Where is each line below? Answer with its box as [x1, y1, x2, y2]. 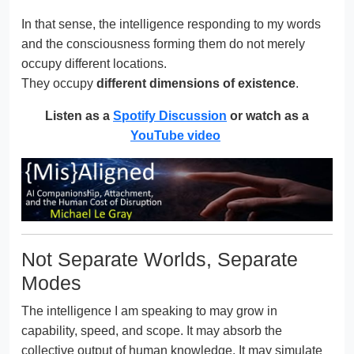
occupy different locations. [21, 56, 167, 70]
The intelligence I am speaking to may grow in [21, 304, 277, 318]
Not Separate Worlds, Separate [21, 248, 298, 271]
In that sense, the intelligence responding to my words [21, 17, 321, 31]
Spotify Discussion [113, 108, 227, 122]
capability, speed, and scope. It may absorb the [21, 324, 282, 338]
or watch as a [227, 108, 309, 122]
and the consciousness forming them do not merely [21, 36, 305, 51]
